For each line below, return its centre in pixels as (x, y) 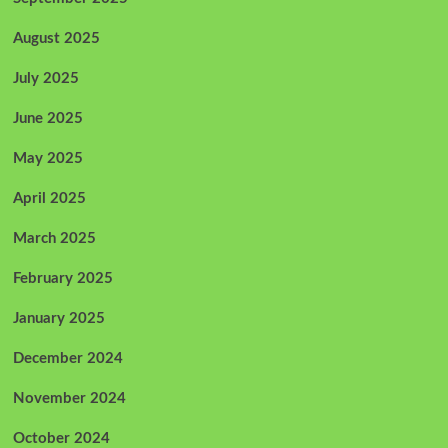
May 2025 (47, 158)
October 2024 (61, 438)
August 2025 (56, 38)
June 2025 (47, 118)
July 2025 (45, 78)
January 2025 (58, 318)
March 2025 (54, 238)
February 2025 (62, 278)
